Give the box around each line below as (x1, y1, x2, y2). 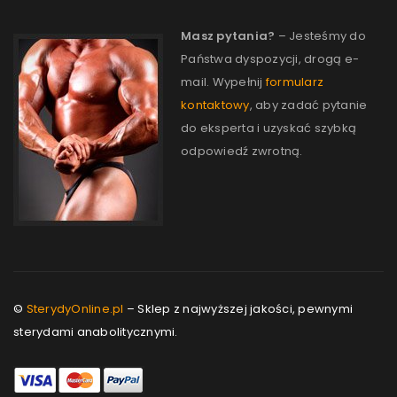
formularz (265, 74, 323, 90)
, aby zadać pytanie (249, 97, 368, 113)
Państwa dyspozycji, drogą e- (181, 51, 359, 67)
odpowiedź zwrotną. (181, 143, 303, 160)
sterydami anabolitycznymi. (13, 323, 178, 340)
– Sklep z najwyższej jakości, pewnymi (123, 300, 353, 317)
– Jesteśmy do (275, 27, 366, 44)
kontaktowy (181, 97, 250, 113)
